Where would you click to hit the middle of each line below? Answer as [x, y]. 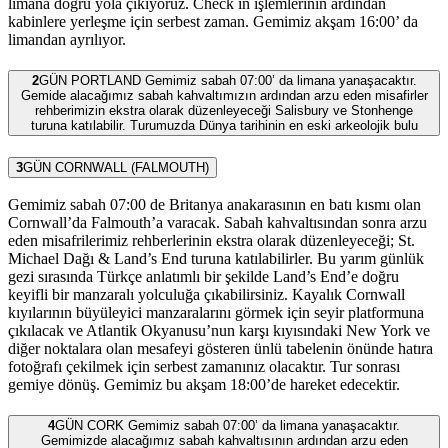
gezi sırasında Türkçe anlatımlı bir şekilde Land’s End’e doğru [203, 277]
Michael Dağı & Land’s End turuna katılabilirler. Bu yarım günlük [216, 259]
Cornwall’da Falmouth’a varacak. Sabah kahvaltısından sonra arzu [217, 223]
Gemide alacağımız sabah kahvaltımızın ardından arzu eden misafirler [224, 95]
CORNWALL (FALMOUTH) [132, 167]
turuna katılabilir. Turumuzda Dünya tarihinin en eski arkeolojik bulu [224, 125]
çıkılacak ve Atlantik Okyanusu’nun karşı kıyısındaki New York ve [219, 331]
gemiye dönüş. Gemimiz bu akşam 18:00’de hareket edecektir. [204, 385]
